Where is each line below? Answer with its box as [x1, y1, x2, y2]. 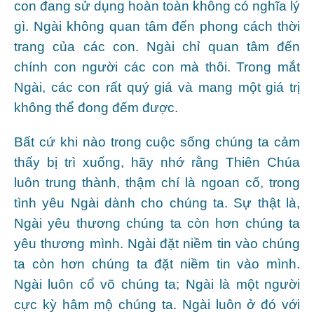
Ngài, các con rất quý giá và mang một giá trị [14, 79, 300, 95]
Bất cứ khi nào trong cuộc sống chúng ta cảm [14, 134, 300, 149]
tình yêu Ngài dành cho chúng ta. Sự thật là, [14, 195, 300, 210]
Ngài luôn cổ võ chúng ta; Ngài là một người [14, 276, 300, 292]
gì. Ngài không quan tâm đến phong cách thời [14, 18, 300, 34]
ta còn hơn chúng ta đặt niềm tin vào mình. [14, 256, 300, 271]
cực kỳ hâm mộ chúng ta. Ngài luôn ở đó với [14, 296, 300, 312]
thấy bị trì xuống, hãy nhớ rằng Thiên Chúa [14, 154, 300, 170]
